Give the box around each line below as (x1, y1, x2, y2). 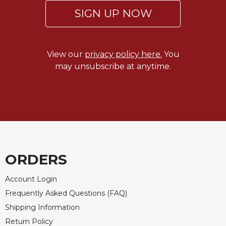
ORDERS (5, 150, 67, 168)
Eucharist (5, 29, 40, 38)
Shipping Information (5, 202, 80, 212)
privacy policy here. (84, 49, 162, 59)
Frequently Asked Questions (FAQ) (5, 188, 127, 198)
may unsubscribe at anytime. (55, 61, 171, 71)
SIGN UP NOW (74, 7, 152, 20)
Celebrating (5, 8, 49, 17)
